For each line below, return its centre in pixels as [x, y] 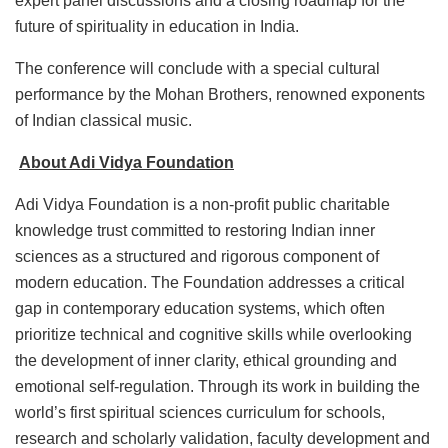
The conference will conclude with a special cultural [197, 68]
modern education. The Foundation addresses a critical [210, 282]
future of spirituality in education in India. [157, 26]
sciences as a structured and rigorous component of [197, 256]
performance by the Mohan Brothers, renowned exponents [220, 94]
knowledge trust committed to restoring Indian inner [195, 230]
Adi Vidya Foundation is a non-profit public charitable [202, 204]
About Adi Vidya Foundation [126, 162]
